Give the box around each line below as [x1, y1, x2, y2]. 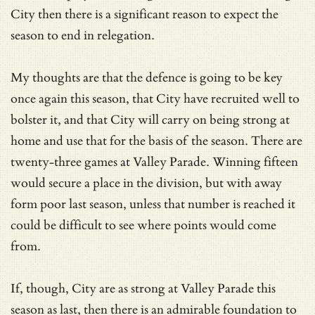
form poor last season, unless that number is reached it [11, 196, 295, 212]
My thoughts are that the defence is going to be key [11, 70, 283, 85]
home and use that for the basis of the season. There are [11, 133, 302, 148]
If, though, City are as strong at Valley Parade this [11, 281, 276, 296]
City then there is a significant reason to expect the [11, 6, 278, 22]
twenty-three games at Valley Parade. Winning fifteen [11, 154, 298, 169]
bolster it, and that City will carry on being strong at [11, 112, 290, 127]
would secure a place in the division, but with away [11, 175, 282, 191]
